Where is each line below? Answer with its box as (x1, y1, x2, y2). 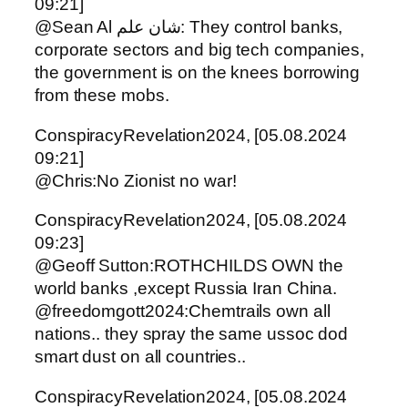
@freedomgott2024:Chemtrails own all (35, 301, 331, 321)
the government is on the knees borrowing (35, 63, 360, 83)
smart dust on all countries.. (35, 347, 247, 367)
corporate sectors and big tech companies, (35, 40, 364, 60)
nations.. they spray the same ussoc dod (35, 324, 349, 344)
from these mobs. (35, 86, 169, 106)
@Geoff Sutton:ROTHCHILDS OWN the (35, 256, 343, 276)
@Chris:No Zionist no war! (35, 170, 237, 190)
